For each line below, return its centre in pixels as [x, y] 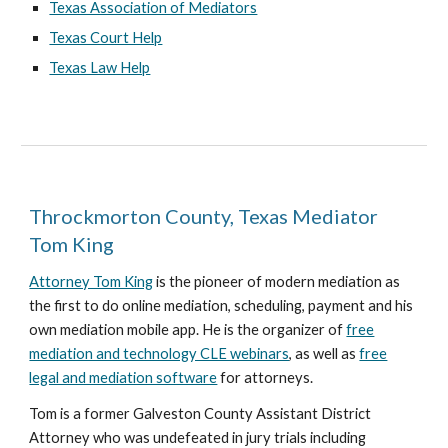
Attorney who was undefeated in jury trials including [198, 437]
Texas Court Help [106, 37]
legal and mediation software [123, 377]
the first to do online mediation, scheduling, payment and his [221, 305]
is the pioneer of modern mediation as [277, 281]
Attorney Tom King [91, 281]
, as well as [324, 353]
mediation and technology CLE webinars [159, 353]
